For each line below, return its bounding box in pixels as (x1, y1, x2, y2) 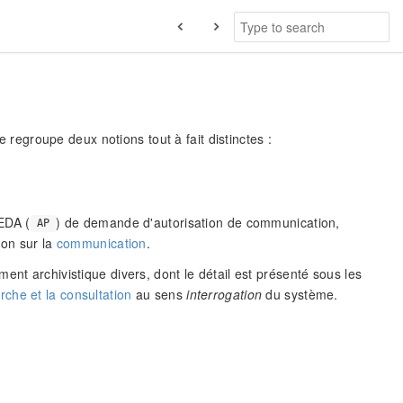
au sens (131, 285, 187, 304)
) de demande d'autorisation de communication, (56, 212, 340, 231)
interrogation (186, 285, 263, 304)
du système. (262, 285, 338, 304)
